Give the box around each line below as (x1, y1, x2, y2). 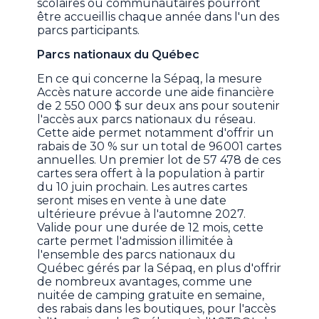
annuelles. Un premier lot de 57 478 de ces (37, 153, 281, 167)
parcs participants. (37, 23, 143, 38)
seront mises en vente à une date (37, 194, 227, 208)
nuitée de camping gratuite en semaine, (37, 288, 265, 303)
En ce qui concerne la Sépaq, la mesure (37, 72, 263, 86)
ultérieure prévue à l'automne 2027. (37, 207, 246, 221)
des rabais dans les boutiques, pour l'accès (37, 302, 276, 316)
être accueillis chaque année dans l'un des (37, 10, 280, 24)
